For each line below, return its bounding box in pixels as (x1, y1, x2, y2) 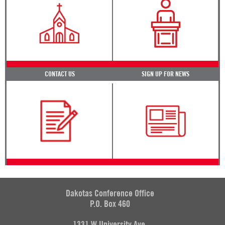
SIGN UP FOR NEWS (142, 70, 189, 78)
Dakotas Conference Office (66, 188, 154, 199)
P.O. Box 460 (90, 198, 130, 209)
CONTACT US (44, 70, 75, 78)
